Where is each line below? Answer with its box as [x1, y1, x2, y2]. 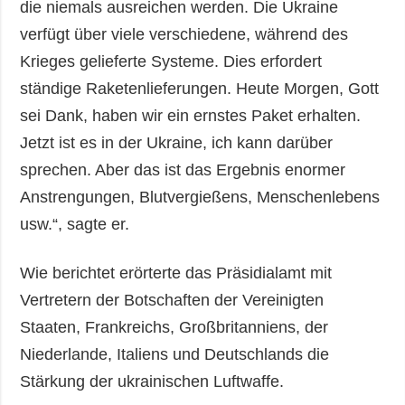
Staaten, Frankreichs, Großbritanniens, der [20, 318, 329, 337]
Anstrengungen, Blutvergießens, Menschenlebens [20, 188, 381, 207]
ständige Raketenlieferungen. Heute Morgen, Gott [20, 80, 380, 99]
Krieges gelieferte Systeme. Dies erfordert [20, 52, 323, 71]
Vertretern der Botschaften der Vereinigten [20, 291, 325, 310]
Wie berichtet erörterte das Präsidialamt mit [20, 264, 333, 283]
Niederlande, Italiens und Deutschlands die [20, 345, 330, 364]
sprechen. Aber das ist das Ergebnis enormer [20, 161, 346, 180]
